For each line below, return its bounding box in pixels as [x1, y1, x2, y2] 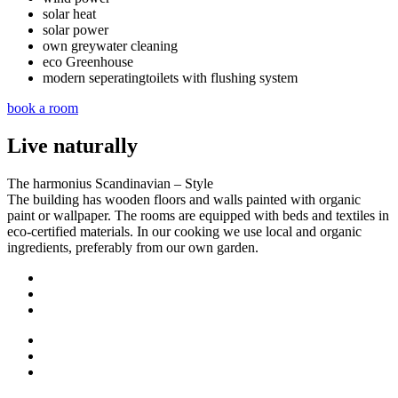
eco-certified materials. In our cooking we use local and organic [7, 223, 362, 239]
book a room [7, 99, 78, 115]
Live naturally [7, 133, 138, 157]
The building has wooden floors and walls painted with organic [7, 191, 361, 207]
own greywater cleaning [43, 37, 178, 53]
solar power [43, 21, 108, 37]
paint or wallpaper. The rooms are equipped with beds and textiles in [7, 207, 389, 223]
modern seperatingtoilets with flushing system [43, 69, 298, 85]
